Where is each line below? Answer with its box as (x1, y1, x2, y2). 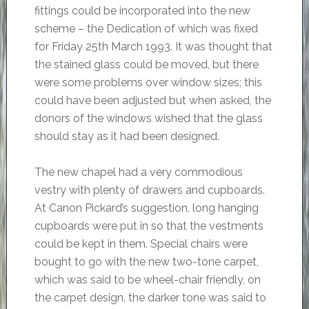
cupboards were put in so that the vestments (34, 219, 263, 233)
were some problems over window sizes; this (34, 76, 262, 90)
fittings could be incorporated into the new (34, 4, 250, 18)
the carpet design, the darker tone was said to (34, 291, 266, 305)
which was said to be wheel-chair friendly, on (34, 273, 261, 287)
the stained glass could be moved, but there (34, 58, 259, 72)
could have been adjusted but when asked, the (34, 94, 271, 108)
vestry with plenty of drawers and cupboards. (34, 183, 265, 197)
